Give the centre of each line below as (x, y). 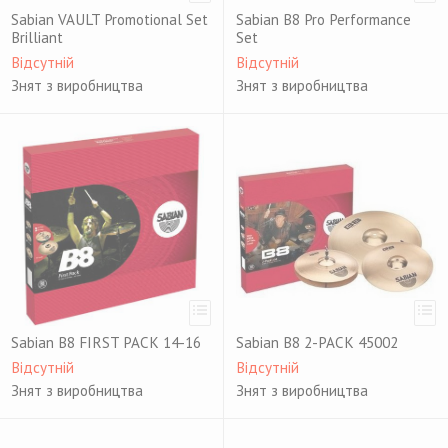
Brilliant (37, 37)
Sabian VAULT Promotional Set (109, 19)
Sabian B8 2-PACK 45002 (317, 342)
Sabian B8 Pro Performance (323, 19)
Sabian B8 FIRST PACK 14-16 (106, 342)
